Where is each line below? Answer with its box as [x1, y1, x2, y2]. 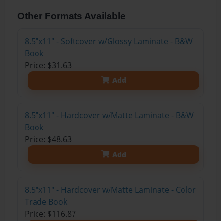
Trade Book [24, 196, 67, 207]
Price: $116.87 [24, 208, 76, 219]
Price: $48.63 [24, 134, 72, 145]
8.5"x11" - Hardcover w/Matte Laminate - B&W [24, 110, 194, 121]
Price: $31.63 [24, 59, 72, 71]
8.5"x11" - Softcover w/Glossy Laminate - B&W [24, 36, 193, 47]
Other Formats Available [17, 10, 126, 21]
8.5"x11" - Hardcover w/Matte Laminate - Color [24, 184, 196, 195]
